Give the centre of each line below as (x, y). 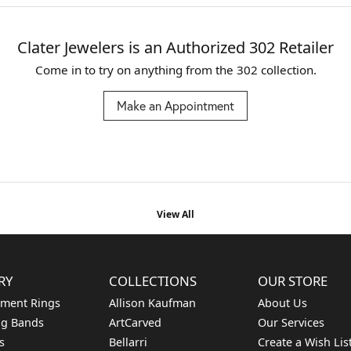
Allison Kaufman (152, 303)
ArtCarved (135, 322)
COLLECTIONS (153, 281)
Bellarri (128, 342)
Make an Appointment (175, 106)
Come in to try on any (94, 70)
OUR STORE (293, 281)
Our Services (291, 322)
